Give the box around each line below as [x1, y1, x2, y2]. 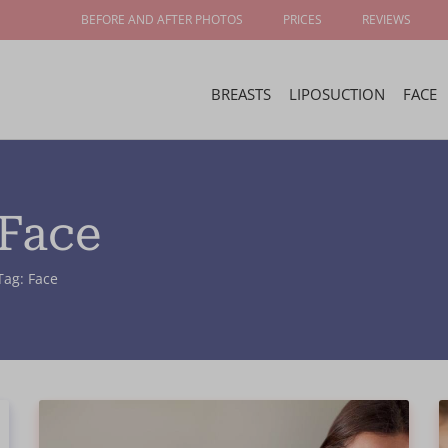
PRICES [283, 11, 322, 28]
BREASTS [211, 84, 271, 104]
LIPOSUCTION [289, 84, 385, 104]
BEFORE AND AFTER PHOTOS [81, 11, 243, 28]
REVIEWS [362, 11, 411, 28]
